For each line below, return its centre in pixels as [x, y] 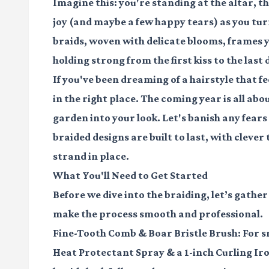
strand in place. [91, 156]
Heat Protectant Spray [109, 252]
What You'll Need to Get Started [130, 176]
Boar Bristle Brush [193, 233]
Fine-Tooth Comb [95, 233]
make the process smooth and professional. [158, 214]
